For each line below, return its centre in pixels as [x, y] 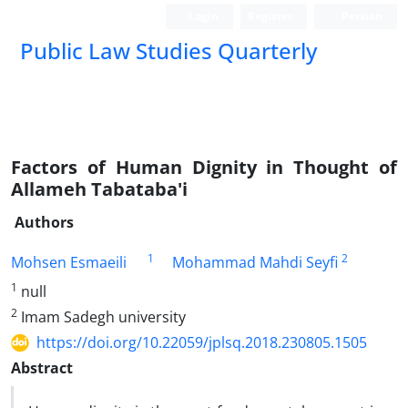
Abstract [42, 368]
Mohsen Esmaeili [69, 262]
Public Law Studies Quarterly [168, 51]
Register [270, 16]
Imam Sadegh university [102, 317]
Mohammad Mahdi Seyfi [255, 262]
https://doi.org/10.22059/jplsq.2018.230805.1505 [202, 342]
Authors [44, 222]
